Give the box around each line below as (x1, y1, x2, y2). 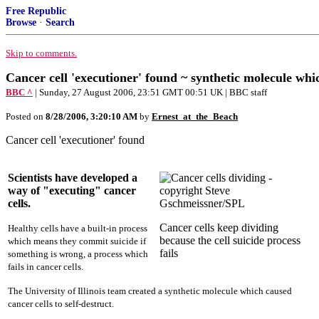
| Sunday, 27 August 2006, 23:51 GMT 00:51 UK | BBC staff (35, 87, 267, 98)
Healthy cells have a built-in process (8, 223, 147, 234)
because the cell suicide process (159, 234, 300, 246)
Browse (6, 17, 36, 28)
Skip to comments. (6, 48, 77, 58)
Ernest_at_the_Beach (152, 111, 238, 122)
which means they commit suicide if (8, 236, 146, 246)
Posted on (6, 111, 46, 122)
